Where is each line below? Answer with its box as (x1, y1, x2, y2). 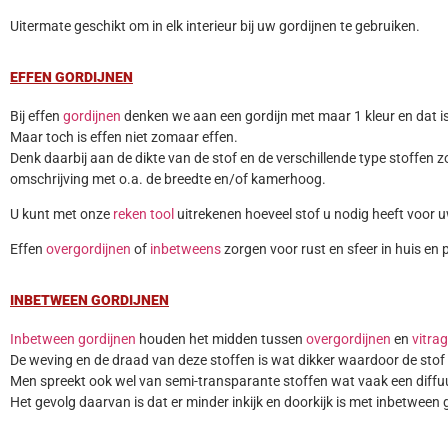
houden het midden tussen (136, 330, 306, 347)
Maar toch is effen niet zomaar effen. (10, 128, 238, 145)
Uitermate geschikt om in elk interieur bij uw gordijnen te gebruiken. (10, 18, 420, 35)
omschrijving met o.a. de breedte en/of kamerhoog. (10, 170, 326, 187)
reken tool (113, 205, 174, 222)
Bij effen (10, 107, 63, 124)
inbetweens (150, 241, 221, 258)
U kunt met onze (10, 205, 113, 222)
